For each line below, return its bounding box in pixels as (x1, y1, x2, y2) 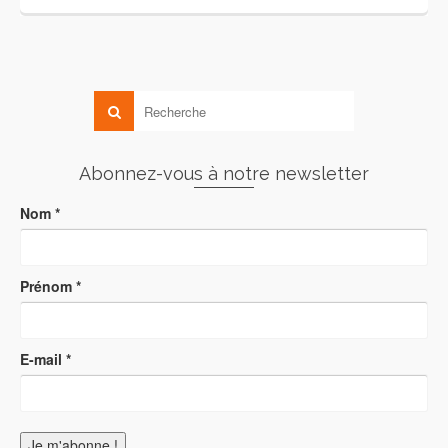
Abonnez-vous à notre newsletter (79, 163, 369, 184)
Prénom (20, 276, 76, 296)
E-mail (20, 349, 66, 369)
